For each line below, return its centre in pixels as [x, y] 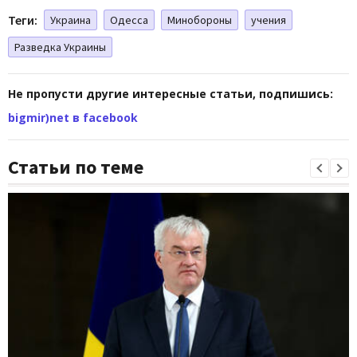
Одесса [129, 20]
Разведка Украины [60, 47]
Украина [71, 20]
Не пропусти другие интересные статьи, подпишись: [171, 94]
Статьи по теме [76, 167]
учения [269, 20]
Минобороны [200, 20]
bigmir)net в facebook [73, 118]
